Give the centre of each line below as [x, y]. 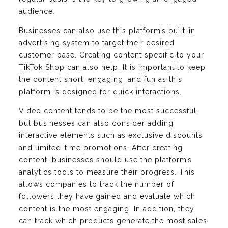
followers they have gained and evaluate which [107, 196]
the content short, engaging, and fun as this [101, 79]
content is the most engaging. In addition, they [107, 208]
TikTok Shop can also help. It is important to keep [112, 67]
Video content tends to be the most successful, [109, 111]
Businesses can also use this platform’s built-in [107, 30]
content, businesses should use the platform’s [105, 160]
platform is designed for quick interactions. [100, 91]
